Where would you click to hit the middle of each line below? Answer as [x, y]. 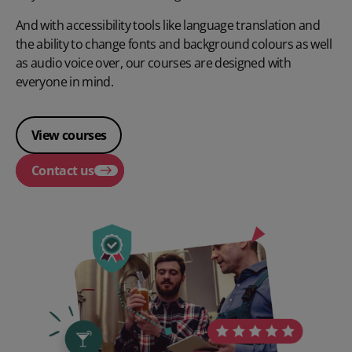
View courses [69, 135]
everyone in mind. [65, 81]
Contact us [63, 170]
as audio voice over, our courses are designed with [153, 62]
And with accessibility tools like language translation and [168, 25]
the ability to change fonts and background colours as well [174, 44]
